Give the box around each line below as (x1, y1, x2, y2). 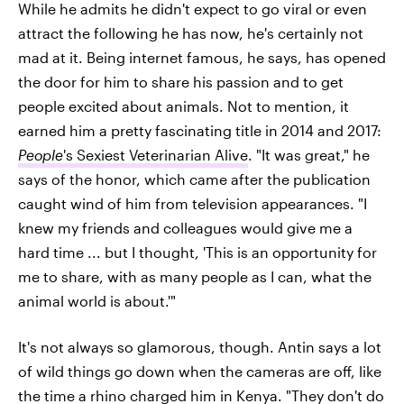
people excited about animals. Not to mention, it (18, 97, 349, 115)
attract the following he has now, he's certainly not (18, 24, 363, 41)
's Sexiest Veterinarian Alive (63, 146, 248, 163)
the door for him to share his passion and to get (18, 73, 344, 90)
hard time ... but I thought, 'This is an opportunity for (18, 243, 377, 261)
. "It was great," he (248, 146, 370, 163)
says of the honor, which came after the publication (18, 170, 371, 188)
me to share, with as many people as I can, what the (18, 268, 372, 285)
